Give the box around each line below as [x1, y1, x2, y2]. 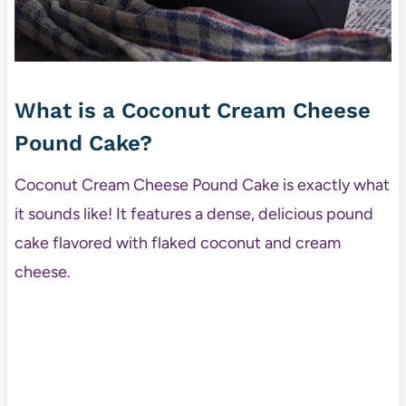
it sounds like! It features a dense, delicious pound [14, 204, 373, 225]
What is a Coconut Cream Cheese [14, 98, 371, 124]
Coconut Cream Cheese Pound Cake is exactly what [14, 175, 390, 196]
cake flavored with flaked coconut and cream [14, 233, 341, 254]
